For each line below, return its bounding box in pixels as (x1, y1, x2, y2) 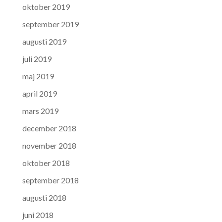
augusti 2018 (22, 193, 66, 203)
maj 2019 (22, 71, 54, 81)
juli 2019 (22, 54, 52, 64)
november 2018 (22, 141, 76, 151)
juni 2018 (22, 210, 54, 220)
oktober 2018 (22, 158, 70, 168)
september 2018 (22, 175, 79, 185)
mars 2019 (22, 106, 58, 116)
